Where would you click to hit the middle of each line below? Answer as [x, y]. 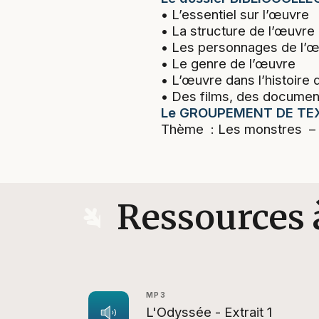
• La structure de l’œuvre [237, 14]
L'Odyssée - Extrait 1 [209, 295]
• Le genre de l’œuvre [228, 47]
